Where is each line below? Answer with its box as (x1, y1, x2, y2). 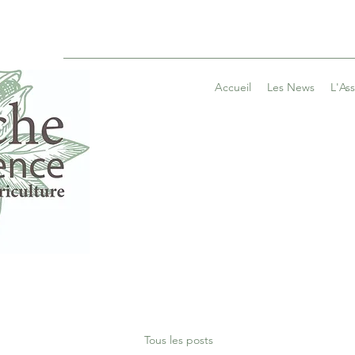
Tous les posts (144, 332, 213, 347)
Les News (267, 80, 315, 94)
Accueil (215, 80, 251, 94)
